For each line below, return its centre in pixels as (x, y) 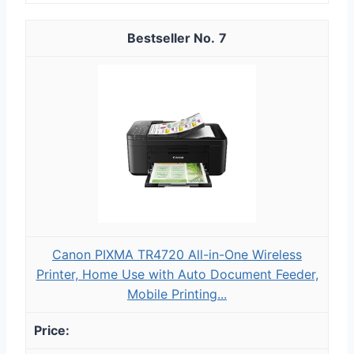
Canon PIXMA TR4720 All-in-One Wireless (177, 254)
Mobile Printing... (177, 294)
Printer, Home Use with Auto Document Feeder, (177, 274)
